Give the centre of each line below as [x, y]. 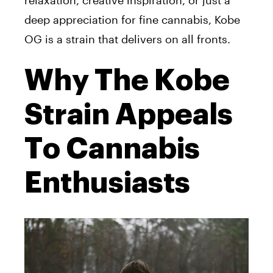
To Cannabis [112, 149]
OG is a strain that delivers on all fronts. [127, 39]
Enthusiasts [107, 183]
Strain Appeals [129, 115]
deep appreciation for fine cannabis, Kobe [132, 20]
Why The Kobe [127, 81]
